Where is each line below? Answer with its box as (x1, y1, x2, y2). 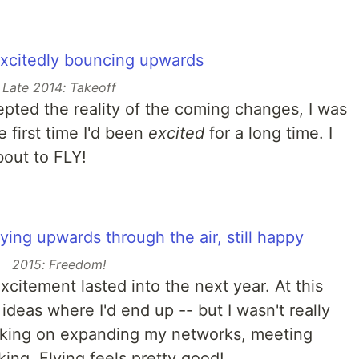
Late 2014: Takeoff (2, 79, 116, 96)
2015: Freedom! (12, 256, 107, 273)
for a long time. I (204, 123, 333, 143)
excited (148, 123, 204, 143)
